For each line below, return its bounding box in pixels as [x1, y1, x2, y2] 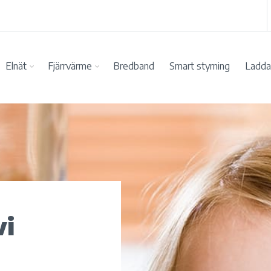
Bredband [113, 60, 154, 72]
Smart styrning [169, 60, 230, 72]
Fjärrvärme [47, 60, 92, 72]
